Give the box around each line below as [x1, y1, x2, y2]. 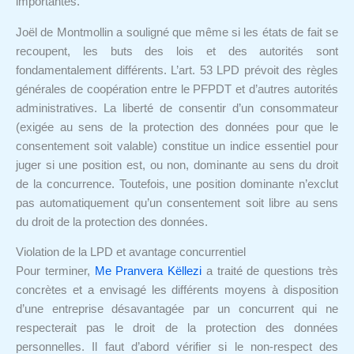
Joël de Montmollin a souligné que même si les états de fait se [16, 25, 338, 39]
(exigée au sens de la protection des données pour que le [16, 120, 338, 134]
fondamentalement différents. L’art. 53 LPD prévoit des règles [16, 63, 338, 77]
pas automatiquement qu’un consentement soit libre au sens [16, 196, 338, 209]
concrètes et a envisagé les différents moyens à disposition [16, 284, 338, 297]
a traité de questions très [201, 265, 339, 278]
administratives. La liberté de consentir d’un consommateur [16, 101, 338, 115]
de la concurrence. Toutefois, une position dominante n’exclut [16, 177, 338, 190]
